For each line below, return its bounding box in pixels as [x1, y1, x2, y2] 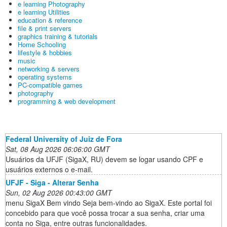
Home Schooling [18, 40, 66, 50]
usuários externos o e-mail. [6, 164, 93, 175]
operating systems [18, 72, 72, 82]
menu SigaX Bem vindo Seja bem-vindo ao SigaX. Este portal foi [6, 198, 212, 208]
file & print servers [18, 23, 71, 33]
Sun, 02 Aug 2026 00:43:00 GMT [6, 187, 112, 198]
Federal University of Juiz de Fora [6, 134, 122, 144]
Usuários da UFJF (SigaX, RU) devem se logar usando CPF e [6, 154, 203, 165]
